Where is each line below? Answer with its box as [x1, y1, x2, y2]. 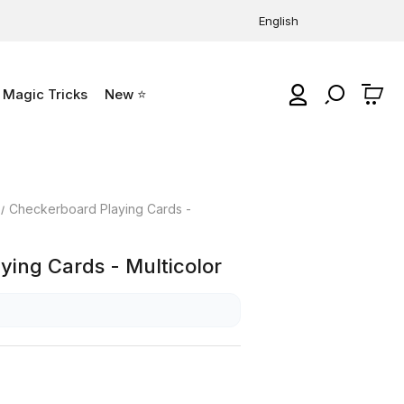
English [259, 14, 298, 28]
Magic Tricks [3, 86, 87, 103]
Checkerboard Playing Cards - [9, 201, 192, 216]
